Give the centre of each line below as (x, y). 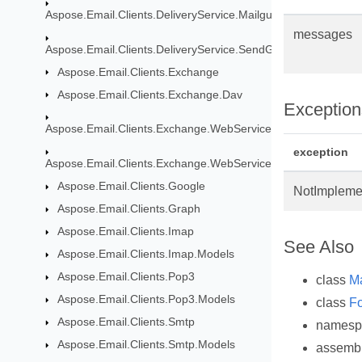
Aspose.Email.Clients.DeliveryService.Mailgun (162, 14)
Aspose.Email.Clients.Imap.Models (145, 254)
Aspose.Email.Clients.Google (131, 186)
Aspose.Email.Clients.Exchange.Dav (149, 94)
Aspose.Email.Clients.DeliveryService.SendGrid (166, 49)
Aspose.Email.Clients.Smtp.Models (146, 345)
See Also (319, 247)
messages (323, 34)
